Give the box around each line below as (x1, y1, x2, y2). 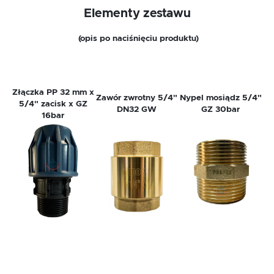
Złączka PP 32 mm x (12, 88, 94, 97)
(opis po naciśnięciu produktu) (75, 34, 199, 43)
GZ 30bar (201, 105, 240, 114)
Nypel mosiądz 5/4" (179, 94, 262, 103)
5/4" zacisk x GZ (18, 100, 87, 109)
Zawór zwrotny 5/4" (96, 94, 177, 103)
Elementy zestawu (83, 7, 191, 20)
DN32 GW (117, 105, 157, 114)
